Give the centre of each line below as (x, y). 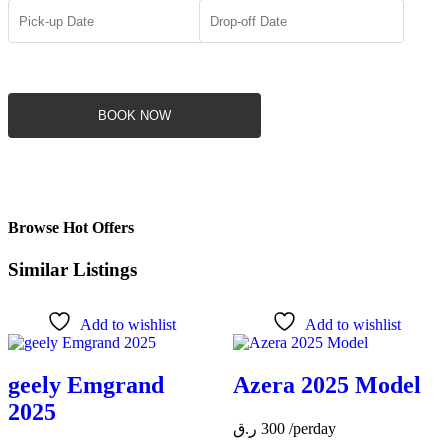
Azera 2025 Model (326, 385)
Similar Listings (72, 269)
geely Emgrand (86, 385)
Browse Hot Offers (71, 228)
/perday (312, 429)
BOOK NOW (134, 116)
